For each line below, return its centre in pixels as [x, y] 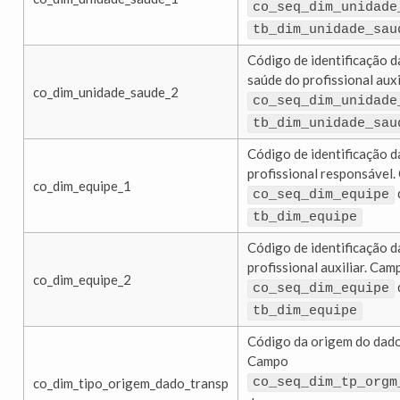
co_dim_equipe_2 [82, 280]
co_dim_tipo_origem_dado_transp [131, 383]
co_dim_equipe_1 [82, 186]
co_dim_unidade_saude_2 [106, 92]
